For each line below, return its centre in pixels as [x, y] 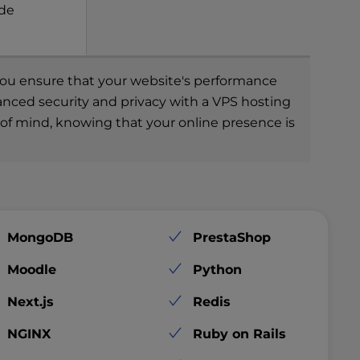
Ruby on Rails [240, 333]
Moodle [32, 269]
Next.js [31, 301]
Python [218, 269]
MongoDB [41, 237]
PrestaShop [232, 237]
